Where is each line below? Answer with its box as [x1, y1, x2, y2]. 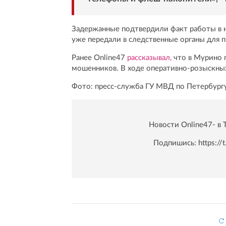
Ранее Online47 [72, 54, 127, 62]
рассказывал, [127, 54, 172, 62]
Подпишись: [153, 139, 198, 147]
